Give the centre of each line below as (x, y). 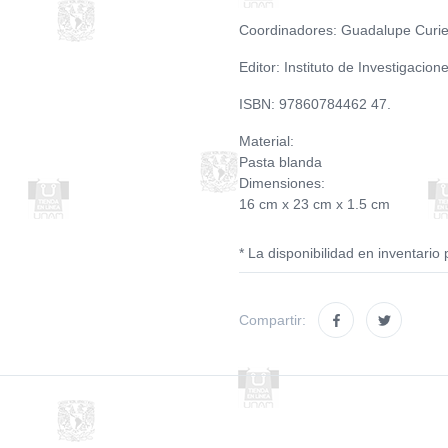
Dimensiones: (282, 183)
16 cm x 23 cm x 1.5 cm (314, 204)
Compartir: (272, 319)
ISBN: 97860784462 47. (315, 104)
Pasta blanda (280, 162)
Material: (266, 141)
